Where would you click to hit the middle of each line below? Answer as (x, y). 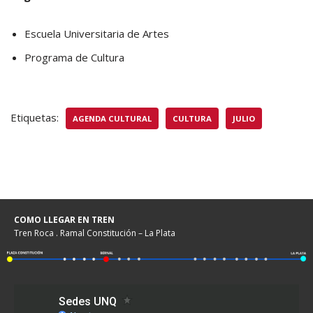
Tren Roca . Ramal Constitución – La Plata (95, 233)
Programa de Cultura (74, 57)
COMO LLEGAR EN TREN (64, 220)
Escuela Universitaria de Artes (97, 33)
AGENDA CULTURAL (112, 118)
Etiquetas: (35, 117)
